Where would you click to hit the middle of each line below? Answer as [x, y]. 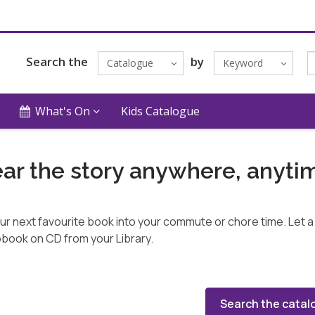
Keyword [243, 63]
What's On [63, 111]
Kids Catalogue [161, 111]
